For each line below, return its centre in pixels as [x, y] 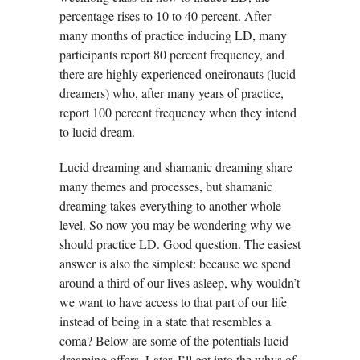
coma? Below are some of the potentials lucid [174, 341]
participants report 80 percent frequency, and [172, 55]
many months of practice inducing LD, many [173, 35]
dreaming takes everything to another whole [170, 206]
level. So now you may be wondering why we [175, 225]
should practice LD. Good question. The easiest [180, 244]
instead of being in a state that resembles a [165, 321]
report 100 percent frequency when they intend [178, 112]
